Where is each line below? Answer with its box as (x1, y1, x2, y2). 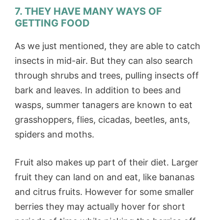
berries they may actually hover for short (15, 201, 185, 212)
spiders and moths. (15, 129, 97, 140)
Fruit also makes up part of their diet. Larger (15, 157, 198, 168)
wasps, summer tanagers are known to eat (15, 100, 192, 110)
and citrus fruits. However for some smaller (15, 187, 194, 197)
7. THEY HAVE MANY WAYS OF (15, 5, 162, 18)
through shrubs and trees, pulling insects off (15, 70, 199, 81)
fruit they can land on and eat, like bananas (15, 172, 194, 183)
